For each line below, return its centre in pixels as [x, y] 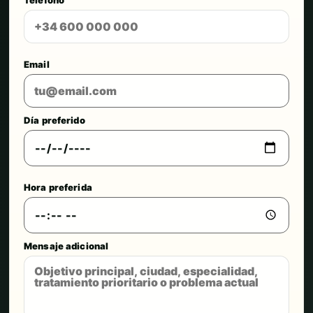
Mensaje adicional [66, 246]
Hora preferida [58, 187]
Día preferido [54, 120]
